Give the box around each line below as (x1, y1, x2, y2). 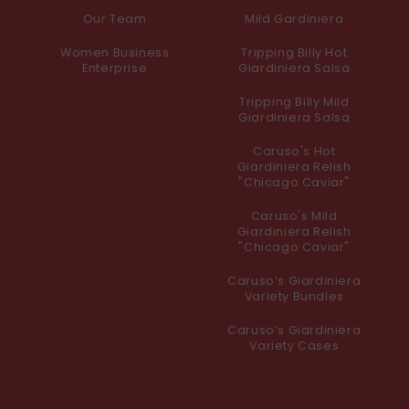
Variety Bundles (244, 288, 344, 305)
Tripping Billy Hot (241, 45, 348, 61)
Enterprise (82, 60, 148, 77)
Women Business (60, 45, 170, 61)
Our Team (82, 11, 147, 27)
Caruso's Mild (250, 208, 338, 225)
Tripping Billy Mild (239, 94, 350, 110)
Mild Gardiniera (245, 11, 344, 27)
